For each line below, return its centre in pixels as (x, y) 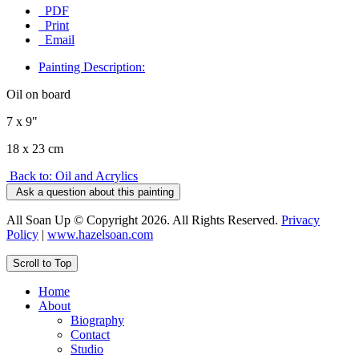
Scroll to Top (42, 263)
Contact (90, 334)
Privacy (301, 220)
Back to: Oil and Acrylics (74, 175)
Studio (87, 349)
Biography (97, 320)
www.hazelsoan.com (100, 234)
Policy (22, 234)
